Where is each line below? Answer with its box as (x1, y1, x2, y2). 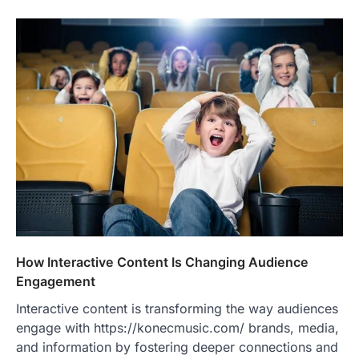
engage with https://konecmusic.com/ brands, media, (16, 319, 339, 336)
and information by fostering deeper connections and (16, 338, 338, 355)
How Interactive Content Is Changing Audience (16, 253, 309, 270)
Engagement (16, 272, 95, 289)
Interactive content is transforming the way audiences (16, 300, 338, 317)
